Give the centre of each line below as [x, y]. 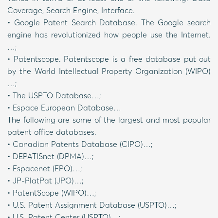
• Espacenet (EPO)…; [45, 168]
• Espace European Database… [64, 107]
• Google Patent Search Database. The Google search [109, 22]
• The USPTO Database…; [54, 95]
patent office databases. [52, 132]
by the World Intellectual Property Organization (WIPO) [109, 71]
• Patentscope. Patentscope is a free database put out [109, 59]
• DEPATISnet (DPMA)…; [50, 156]
